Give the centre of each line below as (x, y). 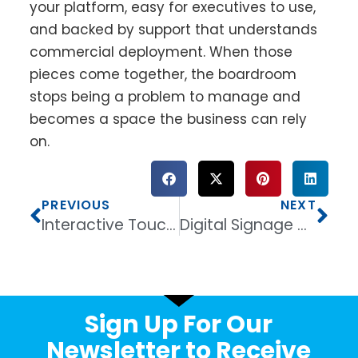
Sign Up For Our (179, 324)
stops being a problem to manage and (165, 97)
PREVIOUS (76, 205)
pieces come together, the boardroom (163, 75)
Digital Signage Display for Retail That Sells (302, 225)
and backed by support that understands (174, 30)
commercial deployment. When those (161, 52)
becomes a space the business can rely (169, 119)
